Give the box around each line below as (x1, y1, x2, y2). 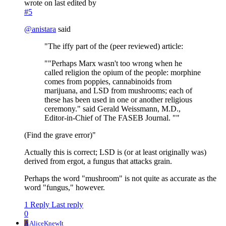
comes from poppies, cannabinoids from (44, 77, 172, 86)
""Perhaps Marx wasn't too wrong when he (44, 59, 182, 68)
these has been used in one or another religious (44, 95, 192, 104)
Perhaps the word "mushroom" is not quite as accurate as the (24, 174, 216, 183)
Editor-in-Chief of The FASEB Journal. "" (44, 114, 180, 123)
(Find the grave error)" (24, 131, 96, 140)
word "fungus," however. (24, 183, 105, 192)
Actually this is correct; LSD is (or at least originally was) (24, 148, 206, 157)
